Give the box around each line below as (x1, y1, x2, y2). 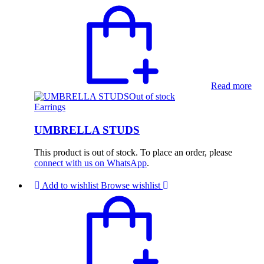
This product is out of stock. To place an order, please (34, 147, 232, 158)
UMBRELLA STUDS (34, 123, 140, 136)
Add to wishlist (42, 180, 98, 191)
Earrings (34, 101, 65, 112)
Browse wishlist (101, 180, 160, 191)
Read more (211, 80, 252, 91)
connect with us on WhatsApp (34, 158, 147, 169)
